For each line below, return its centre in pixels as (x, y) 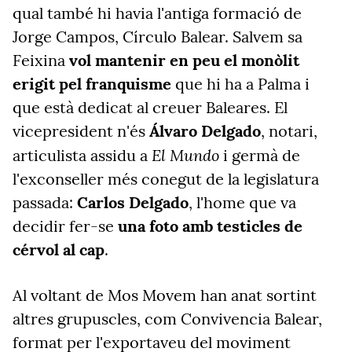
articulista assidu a (82, 155)
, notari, (289, 131)
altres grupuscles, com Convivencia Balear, (167, 319)
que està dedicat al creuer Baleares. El (150, 107)
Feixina (41, 60)
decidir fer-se (65, 226)
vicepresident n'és (81, 131)
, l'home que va (242, 202)
